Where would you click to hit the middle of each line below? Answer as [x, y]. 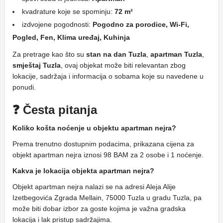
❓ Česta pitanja [55, 110]
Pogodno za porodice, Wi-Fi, [141, 24]
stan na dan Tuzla [116, 54]
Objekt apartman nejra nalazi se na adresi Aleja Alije [94, 187]
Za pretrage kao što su [49, 54]
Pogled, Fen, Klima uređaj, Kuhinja [71, 37]
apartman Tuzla [176, 54]
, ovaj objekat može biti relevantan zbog [123, 65]
